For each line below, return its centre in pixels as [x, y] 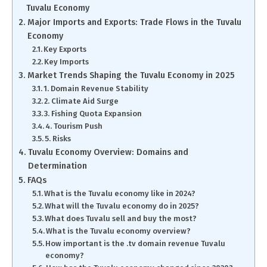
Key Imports [67, 62]
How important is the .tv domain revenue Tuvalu [136, 244]
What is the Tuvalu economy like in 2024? [120, 194]
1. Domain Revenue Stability [96, 89]
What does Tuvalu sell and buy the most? [121, 219]
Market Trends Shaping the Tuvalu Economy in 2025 [131, 75]
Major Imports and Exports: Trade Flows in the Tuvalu [134, 22]
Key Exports [65, 49]
